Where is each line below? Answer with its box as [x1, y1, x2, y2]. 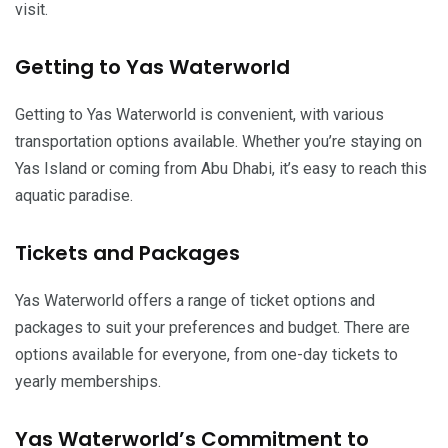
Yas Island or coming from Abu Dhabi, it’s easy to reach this [15, 158, 427, 178]
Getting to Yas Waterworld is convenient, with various [15, 104, 384, 124]
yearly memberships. [15, 371, 161, 391]
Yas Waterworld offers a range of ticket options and [15, 290, 375, 310]
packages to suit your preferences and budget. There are [15, 317, 410, 337]
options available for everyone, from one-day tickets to [15, 344, 398, 364]
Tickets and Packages [15, 238, 240, 267]
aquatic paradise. [15, 185, 133, 205]
